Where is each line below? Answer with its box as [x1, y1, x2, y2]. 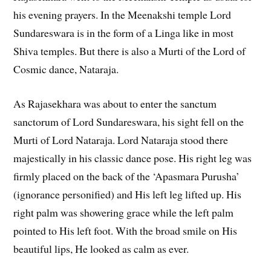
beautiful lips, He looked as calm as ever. [13, 241, 189, 256]
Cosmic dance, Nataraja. [13, 62, 119, 77]
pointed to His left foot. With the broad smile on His [13, 223, 238, 238]
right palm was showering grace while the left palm [13, 204, 234, 220]
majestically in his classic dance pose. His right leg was [13, 150, 252, 165]
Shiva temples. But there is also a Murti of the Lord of [13, 44, 246, 59]
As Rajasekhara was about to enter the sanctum [13, 96, 217, 111]
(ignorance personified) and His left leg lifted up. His [13, 186, 242, 201]
